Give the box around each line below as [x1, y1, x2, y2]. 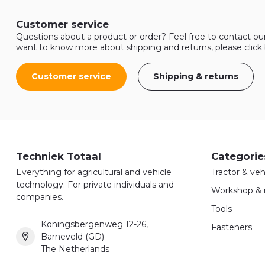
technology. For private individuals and [16, 179, 174, 190]
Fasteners [211, 221, 252, 232]
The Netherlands [41, 243, 109, 254]
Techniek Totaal [16, 150, 101, 162]
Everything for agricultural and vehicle [16, 166, 172, 177]
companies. [16, 191, 63, 202]
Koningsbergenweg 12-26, [41, 218, 148, 230]
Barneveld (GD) [41, 231, 104, 242]
